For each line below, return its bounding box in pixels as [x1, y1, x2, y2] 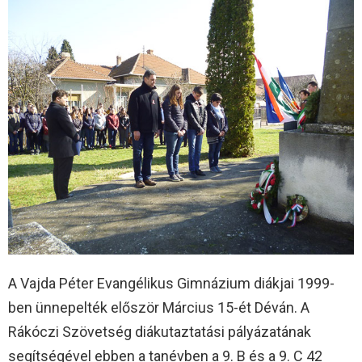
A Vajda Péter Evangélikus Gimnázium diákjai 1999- [8, 275, 335, 293]
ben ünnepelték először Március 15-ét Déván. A [8, 299, 309, 317]
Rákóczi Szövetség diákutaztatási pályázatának [8, 323, 311, 341]
